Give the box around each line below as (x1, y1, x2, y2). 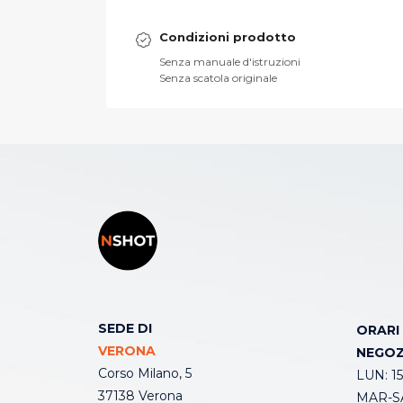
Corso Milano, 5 (97, 365, 192, 381)
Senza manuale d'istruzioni (159, 55, 301, 68)
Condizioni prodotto (159, 30, 297, 44)
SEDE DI (97, 320, 152, 336)
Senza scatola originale (159, 71, 278, 85)
